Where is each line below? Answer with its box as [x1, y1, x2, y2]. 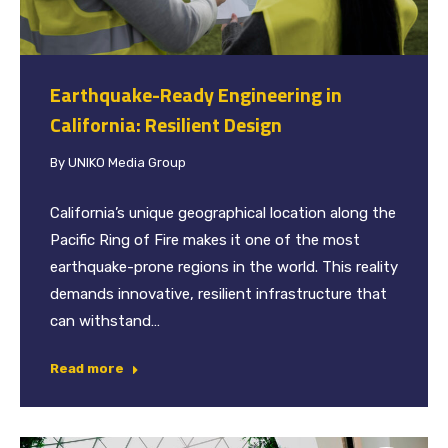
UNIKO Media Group [68, 154, 186, 170]
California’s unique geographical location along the [50, 203, 396, 222]
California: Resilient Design [50, 108, 282, 140]
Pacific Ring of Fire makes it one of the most [50, 230, 360, 249]
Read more [50, 360, 124, 376]
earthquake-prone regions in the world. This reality [50, 257, 398, 276]
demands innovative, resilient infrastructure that [50, 284, 387, 303]
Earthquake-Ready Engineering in [50, 78, 342, 110]
